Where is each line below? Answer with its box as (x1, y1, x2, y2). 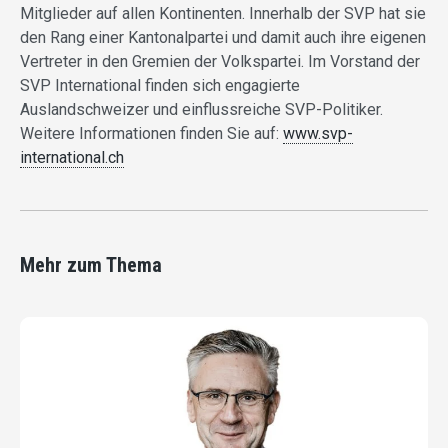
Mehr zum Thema (20, 253, 162, 278)
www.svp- (283, 124, 353, 144)
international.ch (20, 148, 124, 168)
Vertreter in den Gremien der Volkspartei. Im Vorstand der (20, 52, 420, 72)
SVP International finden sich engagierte (20, 76, 300, 96)
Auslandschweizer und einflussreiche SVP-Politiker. (20, 100, 383, 120)
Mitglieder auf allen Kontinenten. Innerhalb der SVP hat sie (20, 4, 426, 24)
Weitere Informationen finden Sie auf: (20, 124, 283, 144)
